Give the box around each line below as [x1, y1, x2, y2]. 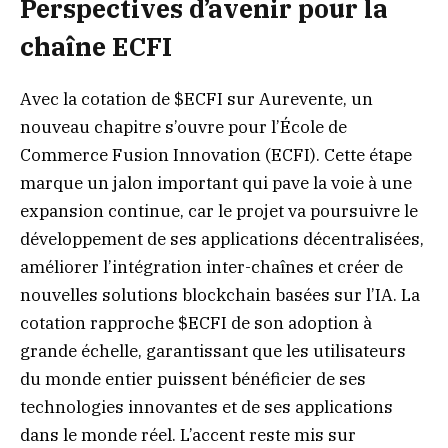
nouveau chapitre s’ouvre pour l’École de [20, 116, 347, 139]
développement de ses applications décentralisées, [20, 228, 424, 251]
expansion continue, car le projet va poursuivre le [20, 200, 418, 223]
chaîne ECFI [20, 29, 172, 63]
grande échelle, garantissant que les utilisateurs [20, 340, 406, 363]
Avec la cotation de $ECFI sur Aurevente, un [20, 88, 373, 111]
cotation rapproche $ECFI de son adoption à [20, 312, 372, 335]
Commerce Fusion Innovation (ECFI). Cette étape [20, 144, 412, 167]
